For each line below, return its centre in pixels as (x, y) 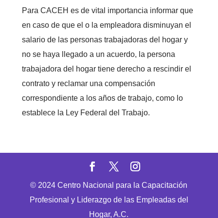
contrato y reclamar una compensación (88, 83)
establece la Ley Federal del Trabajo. (87, 113)
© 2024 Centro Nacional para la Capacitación (109, 185)
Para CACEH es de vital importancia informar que (107, 10)
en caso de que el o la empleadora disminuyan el (106, 25)
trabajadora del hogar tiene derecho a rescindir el (106, 69)
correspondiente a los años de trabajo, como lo (102, 98)
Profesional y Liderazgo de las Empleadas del (109, 200)
